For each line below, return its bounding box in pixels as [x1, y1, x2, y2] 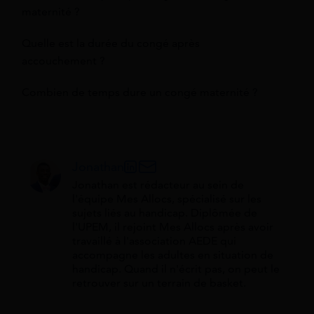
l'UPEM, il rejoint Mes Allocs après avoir [72, 220, 273, 235]
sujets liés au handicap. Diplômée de [72, 206, 257, 221]
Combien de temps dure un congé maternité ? [22, 86, 258, 100]
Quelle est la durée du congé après [22, 36, 200, 51]
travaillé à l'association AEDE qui [72, 234, 236, 249]
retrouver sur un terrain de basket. [72, 276, 246, 291]
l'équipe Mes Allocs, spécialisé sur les [72, 192, 261, 207]
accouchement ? [22, 54, 105, 69]
